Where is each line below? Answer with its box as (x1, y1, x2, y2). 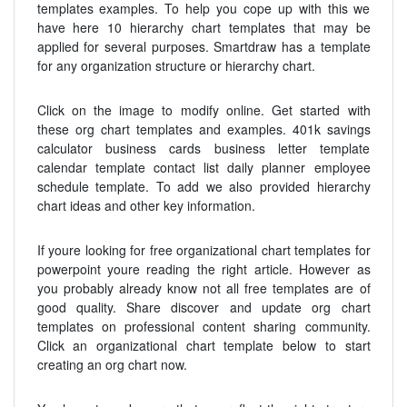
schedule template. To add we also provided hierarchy (36, 177, 371, 196)
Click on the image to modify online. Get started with (36, 101, 371, 120)
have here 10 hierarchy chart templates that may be (36, 18, 371, 37)
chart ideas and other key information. (36, 196, 255, 215)
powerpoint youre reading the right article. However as (36, 260, 371, 279)
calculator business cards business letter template (36, 139, 371, 158)
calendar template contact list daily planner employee (36, 158, 371, 177)
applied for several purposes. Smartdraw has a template (36, 37, 371, 56)
